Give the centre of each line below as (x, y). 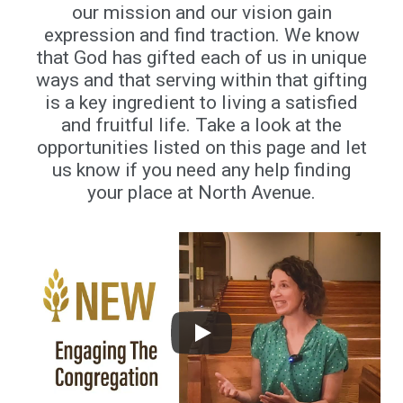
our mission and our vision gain (201, 13)
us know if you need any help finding (201, 170)
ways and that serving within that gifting (201, 80)
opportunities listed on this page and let (201, 148)
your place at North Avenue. (201, 193)
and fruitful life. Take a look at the (201, 125)
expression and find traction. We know (201, 35)
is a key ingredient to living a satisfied (201, 103)
